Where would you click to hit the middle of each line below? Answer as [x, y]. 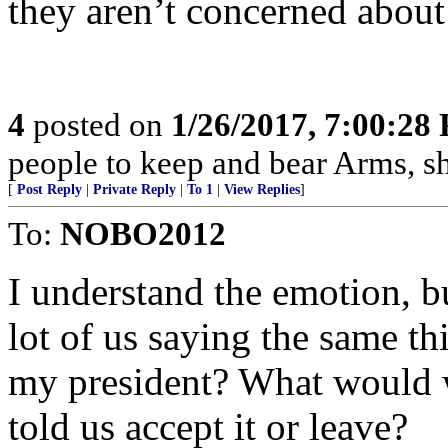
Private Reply [134, 189]
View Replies [262, 189]
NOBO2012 [143, 233]
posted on [98, 124]
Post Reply [49, 189]
